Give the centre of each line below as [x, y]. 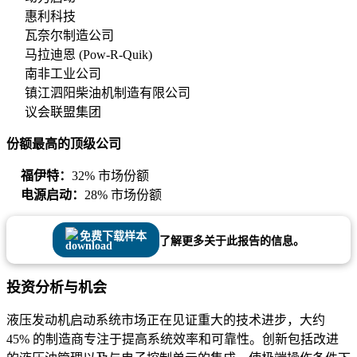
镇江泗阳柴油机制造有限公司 [108, 93]
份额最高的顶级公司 [64, 144]
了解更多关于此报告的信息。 [232, 241]
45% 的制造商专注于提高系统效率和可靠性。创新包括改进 [173, 339]
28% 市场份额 [123, 195]
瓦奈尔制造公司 [69, 36]
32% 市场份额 [110, 176]
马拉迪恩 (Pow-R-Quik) [88, 55]
